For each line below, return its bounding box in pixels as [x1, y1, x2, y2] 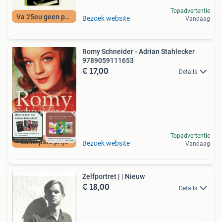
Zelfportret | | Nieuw [121, 172, 145, 181]
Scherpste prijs [20, 138, 68, 146]
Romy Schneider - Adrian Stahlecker [82, 48, 195, 55]
